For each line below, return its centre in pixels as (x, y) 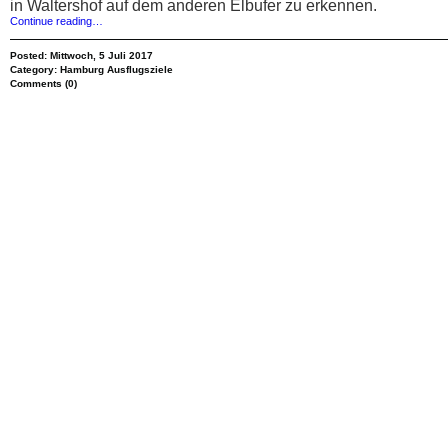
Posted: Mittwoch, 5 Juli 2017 (81, 55)
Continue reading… (56, 21)
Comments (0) (43, 83)
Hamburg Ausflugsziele (116, 69)
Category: (35, 69)
